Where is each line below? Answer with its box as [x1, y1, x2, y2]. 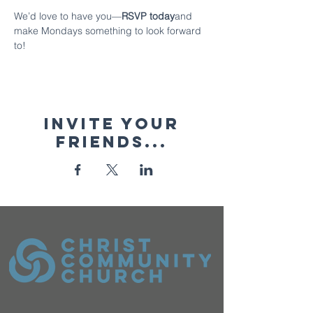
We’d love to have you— [14, 10, 122, 22]
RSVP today [122, 10, 175, 22]
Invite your [44, 114, 180, 133]
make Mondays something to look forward [14, 24, 204, 37]
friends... [56, 132, 168, 152]
